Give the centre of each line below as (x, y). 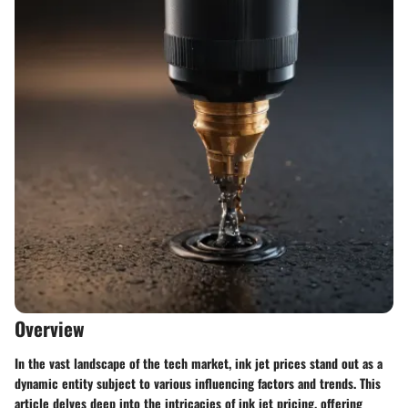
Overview (50, 328)
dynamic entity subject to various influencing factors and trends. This (198, 382)
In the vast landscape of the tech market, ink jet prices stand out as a (199, 362)
